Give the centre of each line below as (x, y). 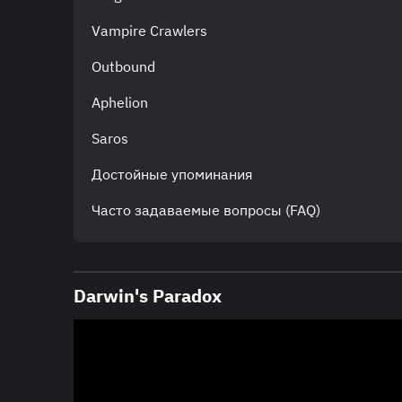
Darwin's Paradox (148, 295)
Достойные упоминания (172, 174)
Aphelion (120, 102)
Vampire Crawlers (149, 30)
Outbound (123, 66)
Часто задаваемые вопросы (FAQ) (206, 210)
